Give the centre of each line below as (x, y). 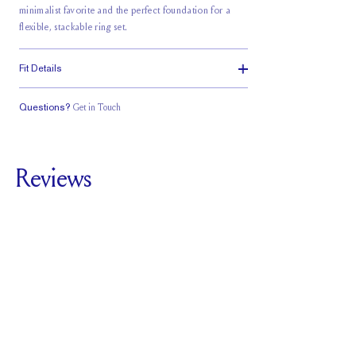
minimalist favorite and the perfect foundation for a (125, 11)
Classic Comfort (133, 125)
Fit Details (41, 68)
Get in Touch (97, 108)
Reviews (54, 181)
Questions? (44, 107)
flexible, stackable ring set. (74, 27)
